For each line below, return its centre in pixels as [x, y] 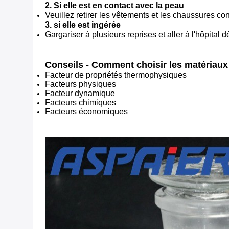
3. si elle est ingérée [83, 25]
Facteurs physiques [81, 84]
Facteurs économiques [86, 112]
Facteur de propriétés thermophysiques [116, 75]
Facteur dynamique [80, 93]
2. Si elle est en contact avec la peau [114, 5]
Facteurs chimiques [81, 102]
